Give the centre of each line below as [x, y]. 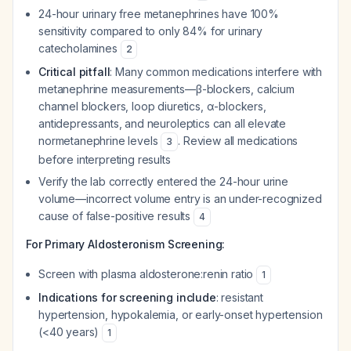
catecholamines [80, 48]
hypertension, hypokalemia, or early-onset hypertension [181, 315]
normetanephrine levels [100, 141]
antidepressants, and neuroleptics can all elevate [163, 123]
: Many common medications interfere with [216, 72]
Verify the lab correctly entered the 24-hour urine [163, 181]
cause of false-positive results [116, 216]
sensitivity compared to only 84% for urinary [150, 31]
